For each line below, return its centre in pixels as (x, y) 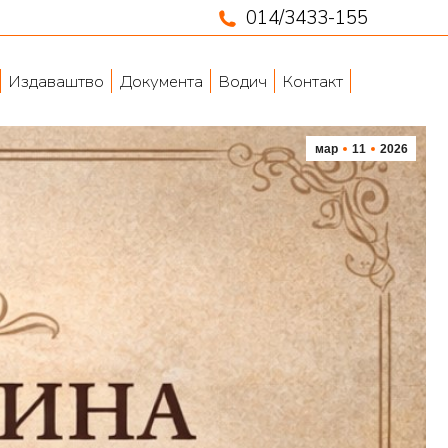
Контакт (312, 81)
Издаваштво (56, 81)
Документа (161, 81)
